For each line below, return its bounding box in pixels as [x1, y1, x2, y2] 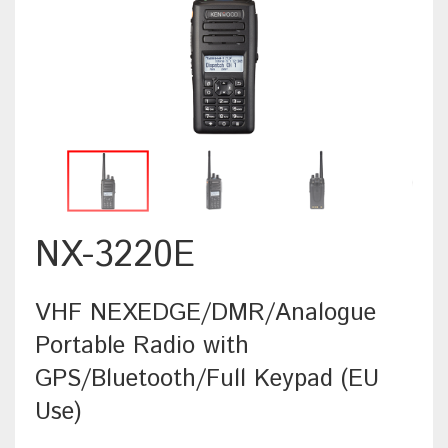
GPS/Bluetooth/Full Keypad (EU [35, 362, 379, 397]
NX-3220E [35, 230, 195, 282]
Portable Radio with [35, 329, 249, 364]
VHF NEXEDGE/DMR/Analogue [35, 296, 376, 331]
